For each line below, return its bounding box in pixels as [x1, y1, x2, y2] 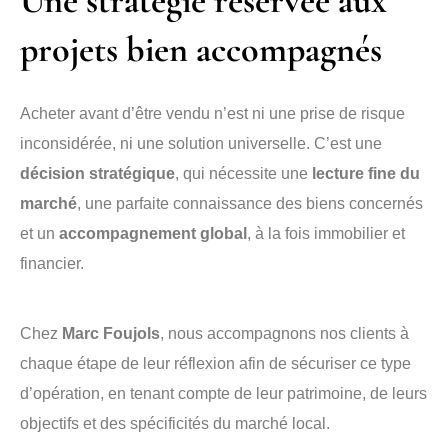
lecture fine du [312, 165, 420, 182]
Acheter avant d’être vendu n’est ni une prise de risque [20, 105, 405, 122]
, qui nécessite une [175, 165, 312, 182]
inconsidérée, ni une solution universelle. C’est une [20, 135, 382, 152]
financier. [20, 255, 84, 272]
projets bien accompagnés [20, 28, 382, 71]
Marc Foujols [62, 325, 160, 342]
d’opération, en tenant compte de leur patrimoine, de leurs [20, 385, 427, 402]
